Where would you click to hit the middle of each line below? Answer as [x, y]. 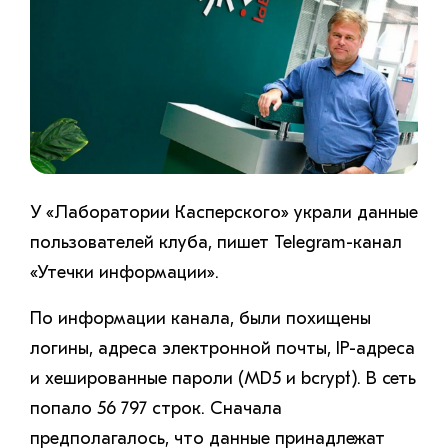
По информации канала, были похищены [200, 319]
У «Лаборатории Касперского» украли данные [224, 213]
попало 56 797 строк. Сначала [156, 409]
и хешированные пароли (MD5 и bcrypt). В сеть [223, 379]
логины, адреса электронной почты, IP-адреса [222, 349]
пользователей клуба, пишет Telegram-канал [216, 243]
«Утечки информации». [124, 273]
